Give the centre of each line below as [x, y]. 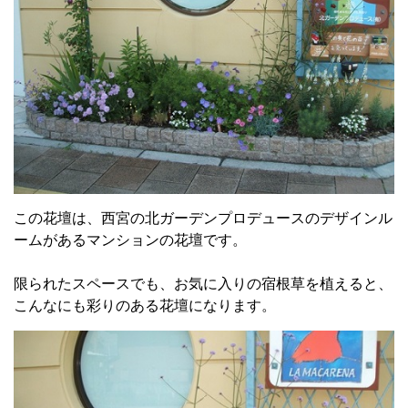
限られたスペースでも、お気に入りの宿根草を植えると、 [203, 283]
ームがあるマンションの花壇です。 [130, 240]
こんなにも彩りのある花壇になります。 [145, 305]
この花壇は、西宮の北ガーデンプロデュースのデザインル [203, 218]
